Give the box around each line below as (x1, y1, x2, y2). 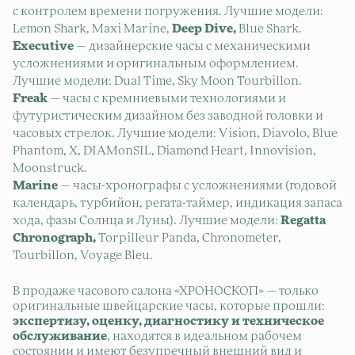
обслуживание (13, 330, 107, 342)
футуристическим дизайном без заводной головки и (13, 109, 323, 122)
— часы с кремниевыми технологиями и (48, 92, 286, 105)
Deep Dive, (172, 22, 236, 35)
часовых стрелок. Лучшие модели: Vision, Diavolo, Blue (13, 127, 338, 139)
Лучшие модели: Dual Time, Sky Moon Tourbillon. (13, 74, 302, 87)
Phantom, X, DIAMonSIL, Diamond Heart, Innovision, (13, 144, 316, 157)
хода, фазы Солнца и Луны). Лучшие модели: (13, 214, 281, 227)
